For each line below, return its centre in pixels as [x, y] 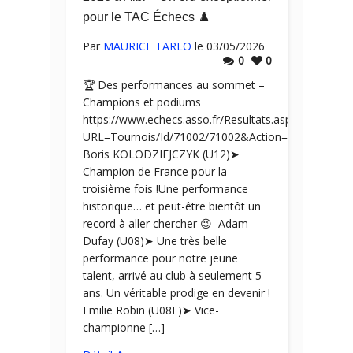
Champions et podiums [142, 102]
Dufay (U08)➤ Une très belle [155, 241]
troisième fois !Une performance [165, 189]
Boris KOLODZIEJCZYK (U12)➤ [161, 154]
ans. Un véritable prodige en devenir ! [176, 293]
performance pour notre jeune [160, 258]
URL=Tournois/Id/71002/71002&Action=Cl [190, 137]
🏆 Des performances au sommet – [174, 85]
